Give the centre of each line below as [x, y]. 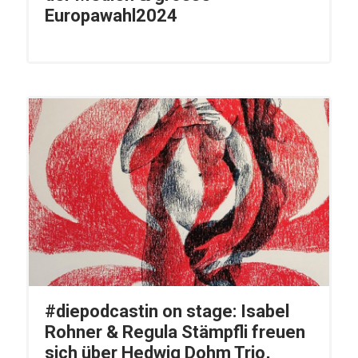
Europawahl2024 [111, 16]
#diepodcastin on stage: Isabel [167, 312]
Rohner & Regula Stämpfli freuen [175, 332]
